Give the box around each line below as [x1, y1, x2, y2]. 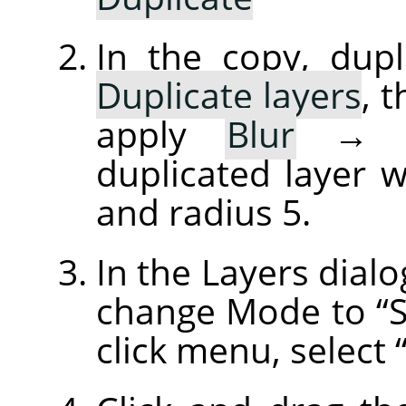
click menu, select [96, 324, 395, 373]
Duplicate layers [96, 70, 362, 119]
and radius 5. [96, 187, 311, 236]
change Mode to [96, 285, 376, 334]
